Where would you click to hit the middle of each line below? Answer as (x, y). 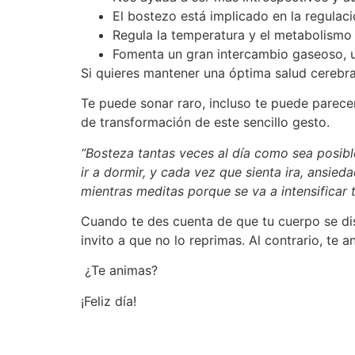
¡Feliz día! (109, 301)
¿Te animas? (119, 271)
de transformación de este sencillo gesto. (207, 122)
